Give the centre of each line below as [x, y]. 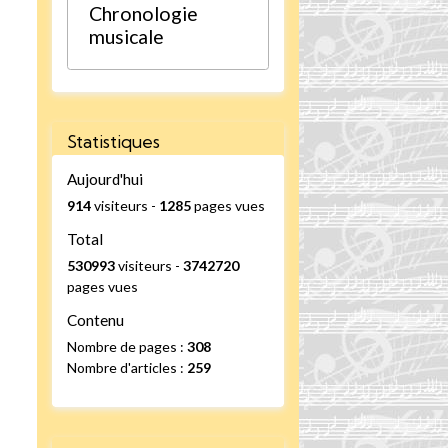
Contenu [96, 320]
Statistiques [114, 142]
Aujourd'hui [105, 179]
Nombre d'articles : [127, 368]
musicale [127, 36]
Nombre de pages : [127, 347]
